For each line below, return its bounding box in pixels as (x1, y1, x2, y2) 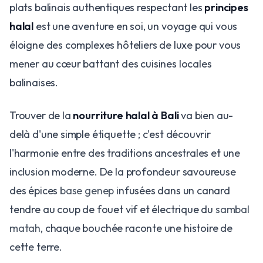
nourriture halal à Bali (73, 109, 179, 122)
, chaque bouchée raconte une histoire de (41, 221, 232, 235)
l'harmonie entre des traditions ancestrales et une (9, 146, 241, 160)
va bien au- (178, 109, 234, 122)
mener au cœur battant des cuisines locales (9, 57, 212, 70)
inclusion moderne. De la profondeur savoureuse (9, 165, 236, 178)
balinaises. (9, 76, 59, 89)
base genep (60, 184, 114, 197)
